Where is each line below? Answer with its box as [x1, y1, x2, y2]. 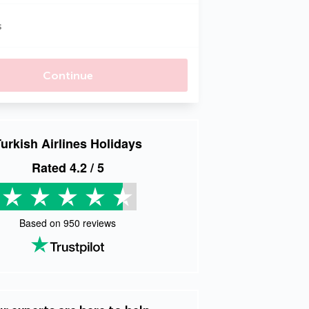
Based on [19, 216, 63, 230]
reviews [80, 216, 116, 230]
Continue [42, 68, 93, 82]
